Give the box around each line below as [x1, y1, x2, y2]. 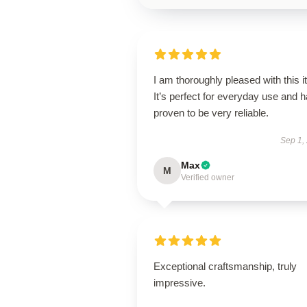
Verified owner [181, 173, 234, 182]
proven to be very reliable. [153, 107, 269, 119]
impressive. [153, 277, 206, 288]
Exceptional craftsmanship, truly [153, 260, 297, 272]
